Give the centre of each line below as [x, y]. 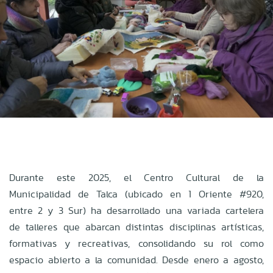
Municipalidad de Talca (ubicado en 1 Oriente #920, [136, 194]
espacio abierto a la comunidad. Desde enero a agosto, [136, 260]
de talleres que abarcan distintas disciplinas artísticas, [136, 227]
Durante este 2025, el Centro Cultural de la [136, 177]
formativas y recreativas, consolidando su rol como [136, 243]
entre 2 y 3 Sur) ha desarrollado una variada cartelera [136, 210]
